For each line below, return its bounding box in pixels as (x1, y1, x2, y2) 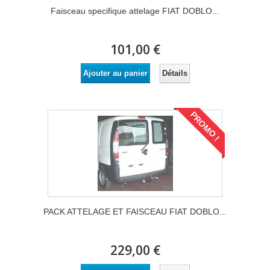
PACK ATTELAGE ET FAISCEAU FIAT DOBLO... (43, 207, 227, 216)
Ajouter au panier (83, 69, 148, 78)
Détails (162, 68, 187, 78)
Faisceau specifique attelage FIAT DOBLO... (51, 6, 219, 16)
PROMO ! (188, 110, 222, 143)
